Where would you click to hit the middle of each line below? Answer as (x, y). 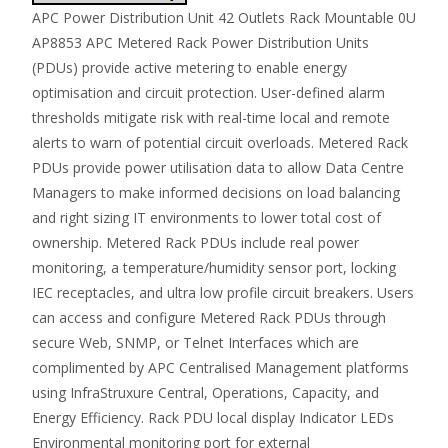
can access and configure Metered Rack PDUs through (209, 317)
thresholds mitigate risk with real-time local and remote (211, 117)
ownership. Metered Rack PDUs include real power (195, 242)
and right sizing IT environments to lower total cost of (206, 217)
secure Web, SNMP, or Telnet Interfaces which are (195, 342)
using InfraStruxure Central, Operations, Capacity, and (205, 392)
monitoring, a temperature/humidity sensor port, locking (214, 267)
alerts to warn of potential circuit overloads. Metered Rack (220, 142)
